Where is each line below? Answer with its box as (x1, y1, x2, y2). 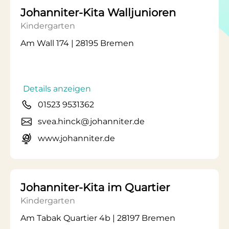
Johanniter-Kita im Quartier (20, 181, 170, 194)
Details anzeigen (23, 84, 91, 94)
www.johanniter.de (38, 133, 115, 143)
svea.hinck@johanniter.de (38, 117, 145, 126)
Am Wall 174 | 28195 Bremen (20, 38, 134, 48)
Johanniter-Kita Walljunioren (20, 6, 176, 19)
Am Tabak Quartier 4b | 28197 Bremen (20, 213, 175, 223)
